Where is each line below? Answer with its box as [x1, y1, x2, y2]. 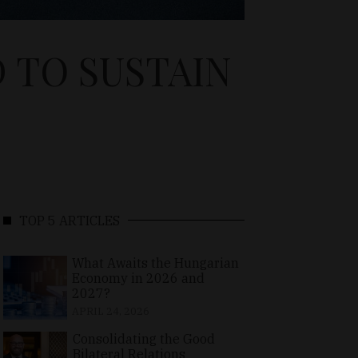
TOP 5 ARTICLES [19, 212, 120, 229]
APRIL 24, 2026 [71, 304, 149, 318]
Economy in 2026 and [71, 269, 205, 286]
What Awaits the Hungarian [71, 254, 239, 271]
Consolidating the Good [72, 330, 215, 347]
